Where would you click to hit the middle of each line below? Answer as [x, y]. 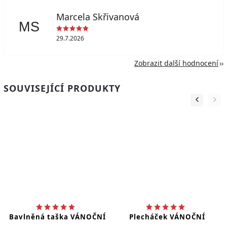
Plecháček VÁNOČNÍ [167, 217]
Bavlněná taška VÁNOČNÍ [57, 217]
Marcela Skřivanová [98, 17]
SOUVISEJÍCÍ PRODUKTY [62, 88]
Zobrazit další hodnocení [176, 63]
